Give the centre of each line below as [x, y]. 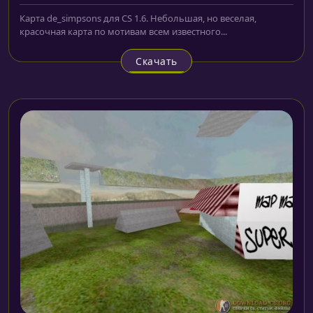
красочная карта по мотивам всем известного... [123, 32]
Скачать [156, 61]
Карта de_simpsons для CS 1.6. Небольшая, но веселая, [138, 19]
